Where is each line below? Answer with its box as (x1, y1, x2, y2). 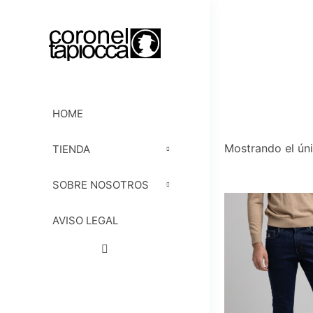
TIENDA (52, 143, 90, 156)
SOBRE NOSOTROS (52, 178, 149, 192)
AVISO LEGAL (52, 214, 118, 228)
